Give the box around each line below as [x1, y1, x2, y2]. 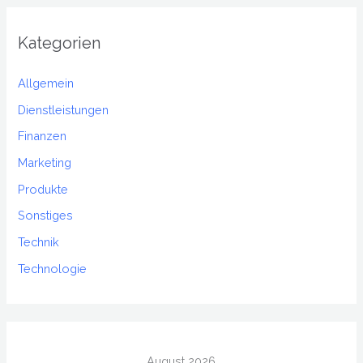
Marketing [18, 156, 72, 170]
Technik [18, 235, 60, 250]
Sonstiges [18, 208, 74, 223]
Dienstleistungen [18, 102, 109, 117]
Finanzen [18, 129, 67, 143]
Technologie [18, 261, 88, 275]
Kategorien [18, 33, 102, 53]
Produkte [18, 181, 69, 196]
